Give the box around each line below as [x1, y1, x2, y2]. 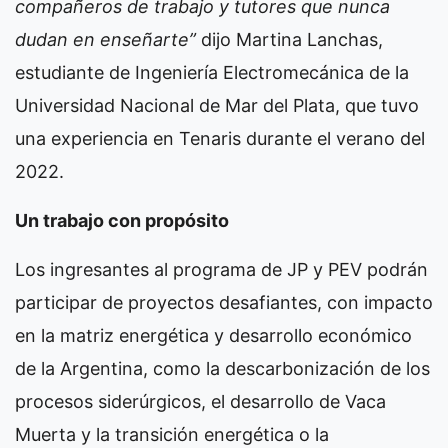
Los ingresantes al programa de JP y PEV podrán [15, 259, 428, 281]
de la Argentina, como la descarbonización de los [15, 358, 430, 380]
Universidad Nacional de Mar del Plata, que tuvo [15, 95, 419, 117]
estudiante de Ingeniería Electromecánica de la [15, 62, 409, 84]
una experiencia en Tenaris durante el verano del [15, 128, 425, 150]
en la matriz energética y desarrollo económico [15, 325, 412, 347]
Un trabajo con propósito [15, 210, 229, 232]
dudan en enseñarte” [15, 29, 196, 51]
